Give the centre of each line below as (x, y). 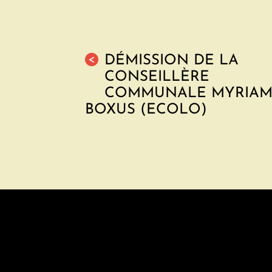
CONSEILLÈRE (157, 77)
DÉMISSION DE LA (172, 61)
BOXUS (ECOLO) (146, 110)
